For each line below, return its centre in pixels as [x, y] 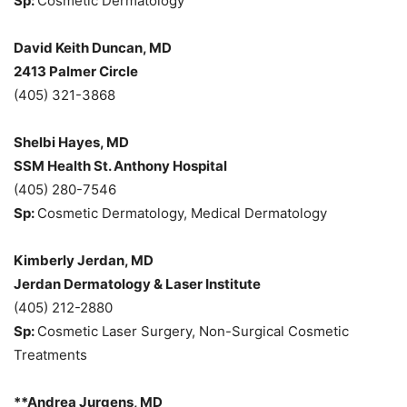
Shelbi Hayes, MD [71, 142]
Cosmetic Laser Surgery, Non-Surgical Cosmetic [193, 331]
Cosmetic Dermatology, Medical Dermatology [184, 213]
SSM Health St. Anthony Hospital [120, 165]
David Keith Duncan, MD [93, 47]
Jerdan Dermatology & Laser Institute [137, 283]
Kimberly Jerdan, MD [84, 260]
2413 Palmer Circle [76, 71]
